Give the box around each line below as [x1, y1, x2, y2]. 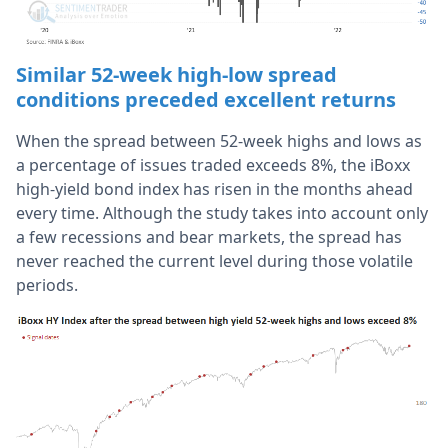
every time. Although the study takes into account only [16, 202, 428, 225]
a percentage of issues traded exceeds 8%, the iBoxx [16, 154, 410, 177]
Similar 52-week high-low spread [16, 61, 337, 89]
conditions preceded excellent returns [16, 86, 396, 114]
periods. [16, 274, 78, 297]
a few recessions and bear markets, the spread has [16, 226, 402, 249]
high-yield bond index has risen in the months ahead [16, 178, 413, 201]
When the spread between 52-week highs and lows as [16, 130, 422, 153]
